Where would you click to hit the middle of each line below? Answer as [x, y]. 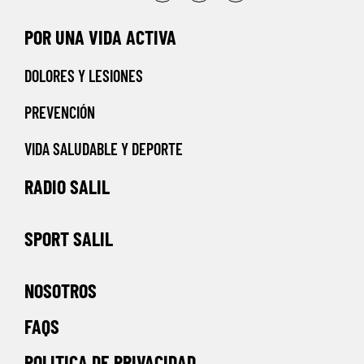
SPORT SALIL [69, 239]
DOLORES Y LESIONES [84, 76]
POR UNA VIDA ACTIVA [100, 37]
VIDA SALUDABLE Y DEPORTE [104, 149]
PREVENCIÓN [60, 113]
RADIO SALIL [67, 187]
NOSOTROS [61, 291]
